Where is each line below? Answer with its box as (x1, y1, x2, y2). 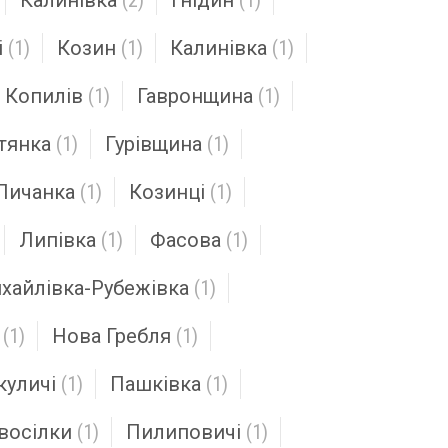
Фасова (150, 228, 221, 252)
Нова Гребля (52, 324, 171, 348)
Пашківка (110, 372, 201, 396)
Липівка (19, 228, 96, 252)
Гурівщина (105, 132, 202, 156)
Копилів (5, 84, 83, 108)
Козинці (129, 180, 205, 204)
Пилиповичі (126, 420, 241, 444)
